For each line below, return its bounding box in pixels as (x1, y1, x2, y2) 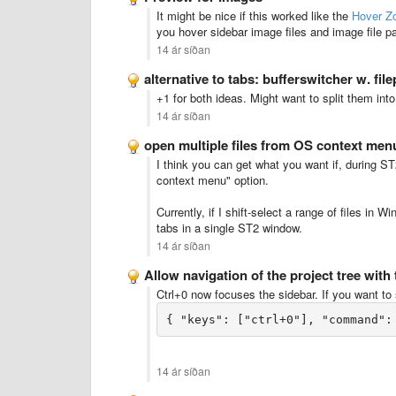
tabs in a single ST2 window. (156, 219, 302, 236)
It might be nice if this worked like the (156, 7, 352, 24)
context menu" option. (156, 171, 269, 188)
